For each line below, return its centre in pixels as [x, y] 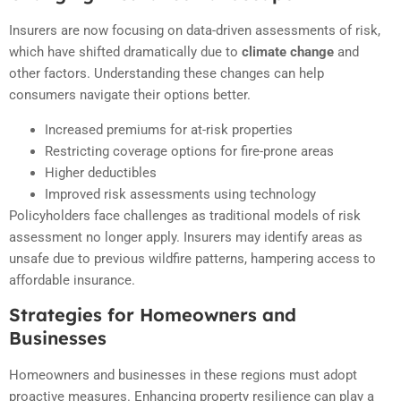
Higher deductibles [101, 172]
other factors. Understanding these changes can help [166, 74]
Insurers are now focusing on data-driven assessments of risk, [195, 31]
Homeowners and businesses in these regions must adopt [183, 375]
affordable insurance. [72, 280]
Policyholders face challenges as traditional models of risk [185, 215]
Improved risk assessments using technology [180, 194]
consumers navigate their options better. [130, 95]
